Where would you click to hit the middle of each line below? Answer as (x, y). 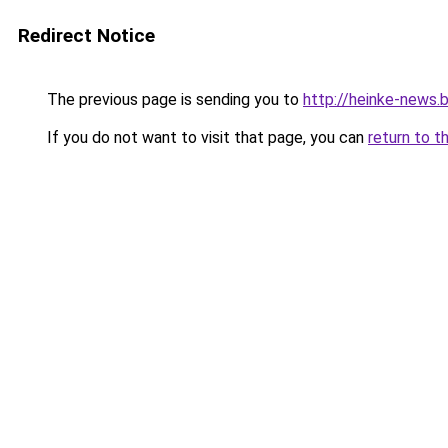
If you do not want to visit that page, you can (205, 137)
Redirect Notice (86, 35)
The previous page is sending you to (173, 99)
